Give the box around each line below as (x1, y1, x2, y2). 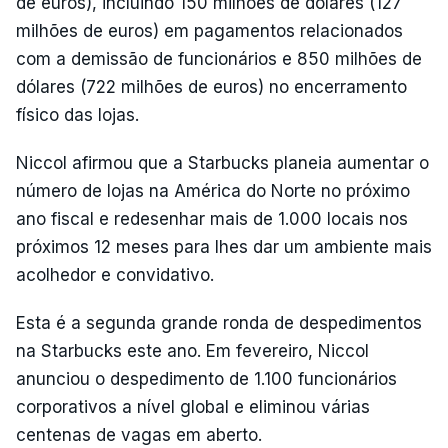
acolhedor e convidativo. (16, 265, 214, 285)
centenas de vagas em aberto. (16, 425, 262, 445)
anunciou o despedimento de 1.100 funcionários (16, 369, 397, 389)
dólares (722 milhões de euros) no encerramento (16, 77, 407, 97)
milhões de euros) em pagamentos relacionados (16, 21, 403, 41)
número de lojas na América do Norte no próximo (16, 181, 410, 201)
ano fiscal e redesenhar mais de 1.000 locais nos (16, 209, 408, 229)
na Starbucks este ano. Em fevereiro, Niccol (16, 341, 369, 361)
